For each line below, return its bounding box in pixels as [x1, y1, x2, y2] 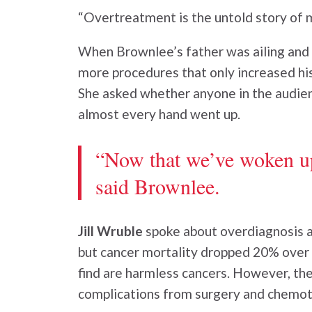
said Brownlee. [95, 172, 220, 200]
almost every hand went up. [78, 106, 243, 122]
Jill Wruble [78, 223, 143, 239]
